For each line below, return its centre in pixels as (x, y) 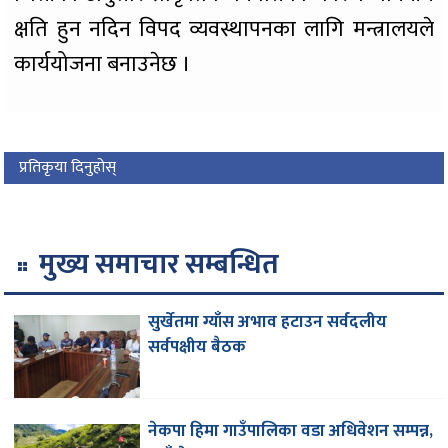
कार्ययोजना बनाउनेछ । (103, 65)
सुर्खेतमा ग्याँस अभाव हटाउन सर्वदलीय (268, 322)
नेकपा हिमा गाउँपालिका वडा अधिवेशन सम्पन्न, (291, 431)
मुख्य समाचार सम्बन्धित (159, 265)
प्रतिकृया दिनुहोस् (68, 168)
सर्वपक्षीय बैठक (197, 347)
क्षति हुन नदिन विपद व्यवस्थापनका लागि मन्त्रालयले (224, 30)
